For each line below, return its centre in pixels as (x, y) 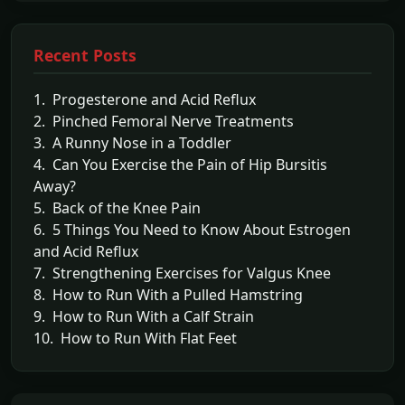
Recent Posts (85, 55)
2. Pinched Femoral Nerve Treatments (164, 121)
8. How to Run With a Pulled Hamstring (168, 294)
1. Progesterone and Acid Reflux (145, 99)
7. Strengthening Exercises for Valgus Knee (182, 273)
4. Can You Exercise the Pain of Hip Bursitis (180, 164)
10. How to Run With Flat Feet (135, 338)
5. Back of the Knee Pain (117, 207)
